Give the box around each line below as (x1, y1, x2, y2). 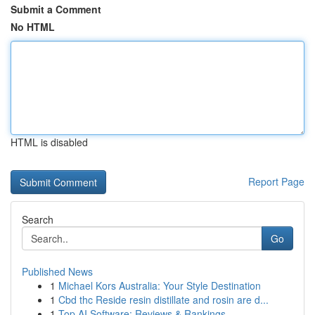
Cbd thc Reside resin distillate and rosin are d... (58, 292, 269, 307)
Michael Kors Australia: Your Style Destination (58, 278, 261, 292)
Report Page (248, 174, 304, 188)
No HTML (11, 20, 55, 34)
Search (22, 212, 53, 226)
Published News (22, 264, 93, 278)
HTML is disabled (11, 135, 88, 149)
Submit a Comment (11, 2, 101, 16)
